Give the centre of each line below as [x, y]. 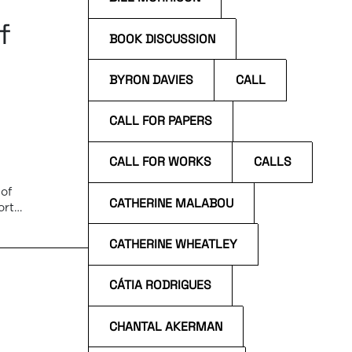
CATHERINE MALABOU [172, 203]
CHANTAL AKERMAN [166, 326]
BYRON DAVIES [152, 80]
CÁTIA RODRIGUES [161, 286]
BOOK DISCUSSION [163, 39]
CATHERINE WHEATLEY [174, 244]
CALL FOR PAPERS [161, 121]
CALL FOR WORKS [161, 162]
